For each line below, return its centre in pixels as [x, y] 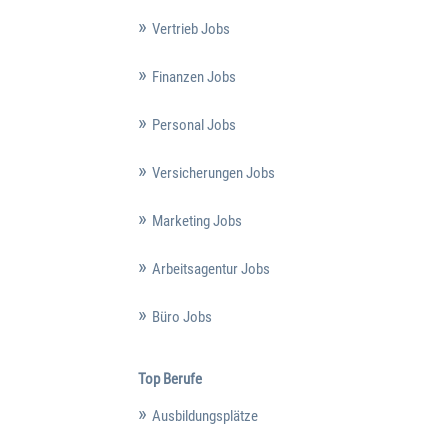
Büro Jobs [181, 316]
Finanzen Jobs [193, 76]
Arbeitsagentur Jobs [210, 268]
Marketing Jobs [196, 220]
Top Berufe [169, 379]
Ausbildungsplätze [204, 416]
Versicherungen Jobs [213, 172]
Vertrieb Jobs [190, 28]
